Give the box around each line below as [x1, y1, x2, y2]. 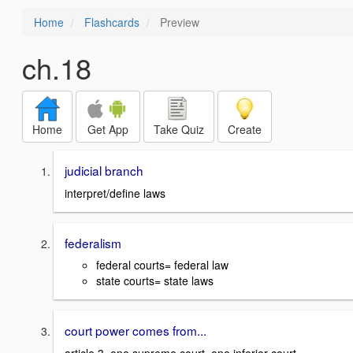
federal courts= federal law [96, 257, 229, 273]
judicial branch [65, 162, 143, 179]
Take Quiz [154, 121, 204, 137]
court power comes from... [65, 321, 206, 340]
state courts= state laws [96, 273, 214, 289]
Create [228, 121, 262, 137]
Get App [87, 121, 128, 137]
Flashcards [84, 14, 139, 30]
